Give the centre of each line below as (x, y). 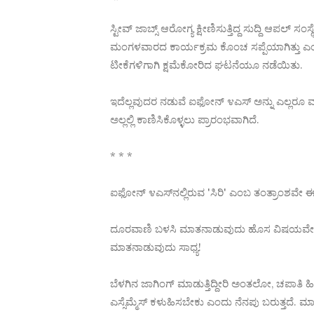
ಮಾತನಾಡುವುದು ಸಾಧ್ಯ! (156, 247)
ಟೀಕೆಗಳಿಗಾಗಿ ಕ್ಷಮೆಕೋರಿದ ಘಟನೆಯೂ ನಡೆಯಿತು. (206, 65)
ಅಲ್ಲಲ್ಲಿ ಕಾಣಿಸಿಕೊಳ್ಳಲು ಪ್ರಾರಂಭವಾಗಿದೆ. (185, 120)
